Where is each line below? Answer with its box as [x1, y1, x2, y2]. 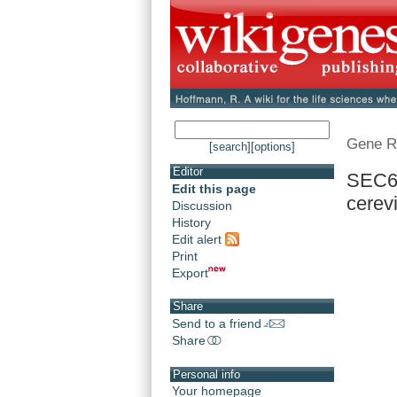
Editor [173, 165, 203, 179]
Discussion [172, 198, 232, 214]
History [172, 215, 211, 230]
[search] [209, 140, 251, 154]
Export [172, 265, 208, 280]
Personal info [173, 367, 240, 381]
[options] [251, 140, 295, 154]
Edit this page [172, 182, 256, 197]
